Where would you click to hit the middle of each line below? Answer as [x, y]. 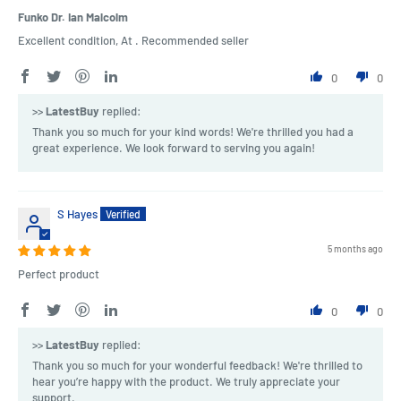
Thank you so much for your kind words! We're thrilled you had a [193, 131]
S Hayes [77, 213]
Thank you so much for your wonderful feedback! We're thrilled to [197, 365]
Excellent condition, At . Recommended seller [133, 40]
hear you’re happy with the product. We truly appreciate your [186, 381]
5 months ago [355, 248]
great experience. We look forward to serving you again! [174, 147]
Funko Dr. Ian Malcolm [73, 17]
